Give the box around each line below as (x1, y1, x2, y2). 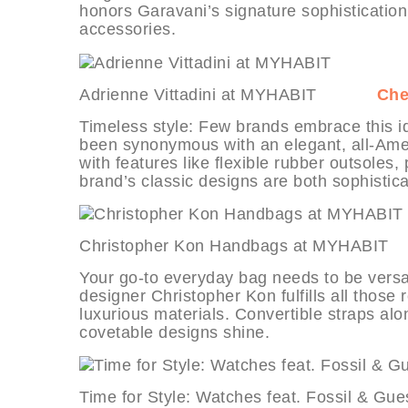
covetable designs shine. (79, 322, 270, 342)
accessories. (79, 20, 176, 39)
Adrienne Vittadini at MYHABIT (79, 85, 377, 104)
